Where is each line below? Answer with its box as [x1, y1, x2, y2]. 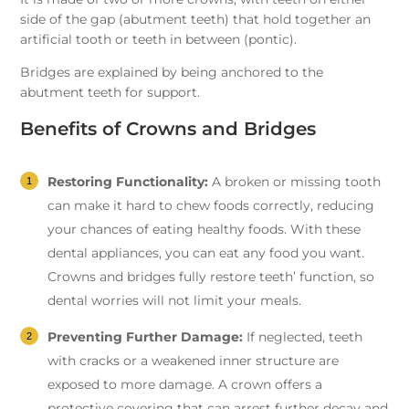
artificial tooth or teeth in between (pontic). [20, 31, 298, 48]
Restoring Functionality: [47, 173, 209, 191]
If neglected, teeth [243, 329, 363, 346]
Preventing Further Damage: [47, 329, 244, 346]
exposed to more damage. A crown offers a [47, 376, 323, 393]
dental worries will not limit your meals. [47, 292, 302, 309]
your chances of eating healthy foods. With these [47, 221, 362, 238]
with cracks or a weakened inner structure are [47, 352, 340, 370]
